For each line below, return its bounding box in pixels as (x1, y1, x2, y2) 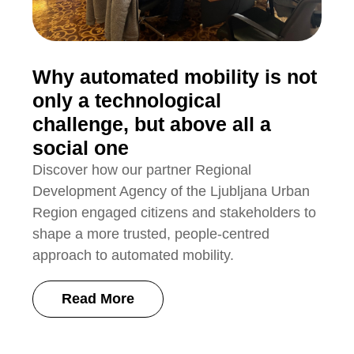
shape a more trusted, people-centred (32, 226, 270, 243)
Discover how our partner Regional (32, 162, 252, 179)
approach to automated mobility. (32, 247, 235, 264)
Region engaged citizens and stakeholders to (32, 205, 317, 221)
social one (32, 137, 130, 160)
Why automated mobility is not (32, 66, 318, 88)
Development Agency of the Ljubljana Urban (32, 183, 311, 200)
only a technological (32, 89, 222, 112)
